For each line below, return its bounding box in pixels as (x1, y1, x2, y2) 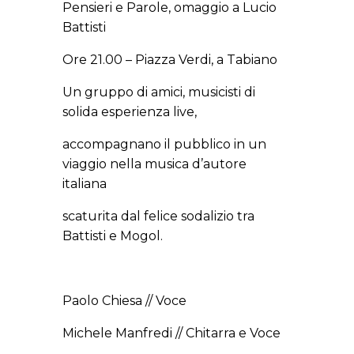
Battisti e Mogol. (62, 228, 163, 244)
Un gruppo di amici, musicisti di (62, 85, 255, 100)
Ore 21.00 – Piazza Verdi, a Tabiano (62, 52, 277, 68)
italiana (62, 176, 107, 192)
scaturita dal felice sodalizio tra (62, 209, 254, 224)
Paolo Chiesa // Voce (62, 293, 186, 309)
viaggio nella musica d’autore (62, 156, 247, 172)
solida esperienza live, (62, 104, 197, 120)
